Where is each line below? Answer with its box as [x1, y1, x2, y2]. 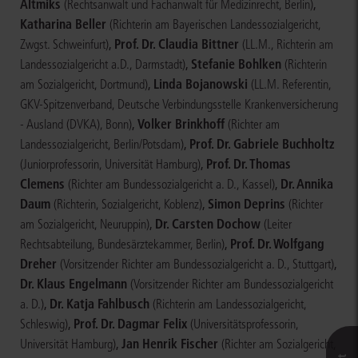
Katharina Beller [20, 16, 106, 33]
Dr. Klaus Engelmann [20, 276, 127, 292]
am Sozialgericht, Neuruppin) [20, 217, 149, 233]
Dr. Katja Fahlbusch [50, 296, 149, 312]
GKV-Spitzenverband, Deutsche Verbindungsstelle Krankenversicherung [20, 97, 338, 113]
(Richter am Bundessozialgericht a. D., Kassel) [68, 177, 275, 193]
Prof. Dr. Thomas [206, 156, 291, 173]
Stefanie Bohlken [191, 56, 281, 73]
